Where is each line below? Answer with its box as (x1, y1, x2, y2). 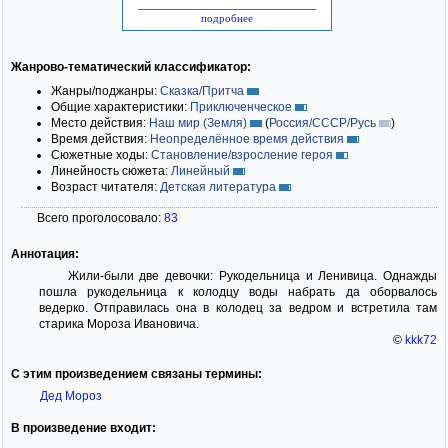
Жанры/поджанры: (51, 83, 160, 98)
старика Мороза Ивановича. (39, 316, 199, 331)
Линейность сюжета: (51, 163, 171, 178)
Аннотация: (11, 246, 79, 261)
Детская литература (160, 179, 276, 194)
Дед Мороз (39, 388, 102, 403)
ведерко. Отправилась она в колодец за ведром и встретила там (39, 300, 437, 315)
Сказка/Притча (160, 83, 244, 98)
